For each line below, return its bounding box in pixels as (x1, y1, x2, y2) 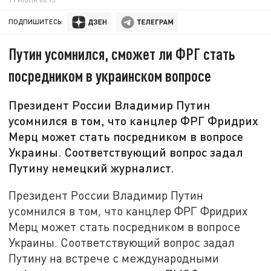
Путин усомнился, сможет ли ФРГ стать (8, 44, 236, 64)
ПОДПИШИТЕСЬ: (8, 18, 64, 26)
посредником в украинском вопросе (8, 66, 212, 85)
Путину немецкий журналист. (8, 160, 175, 175)
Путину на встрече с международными (8, 250, 220, 265)
